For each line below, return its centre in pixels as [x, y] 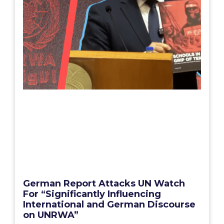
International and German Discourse [109, 205]
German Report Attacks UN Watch [104, 184]
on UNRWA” [51, 215]
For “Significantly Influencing [92, 194]
